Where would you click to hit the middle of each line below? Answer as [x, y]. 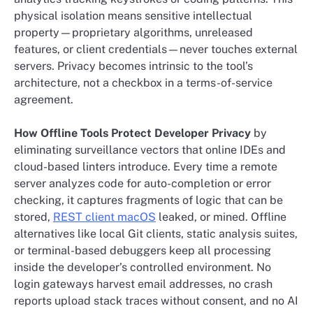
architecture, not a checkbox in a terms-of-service [143, 83]
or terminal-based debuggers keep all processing [143, 251]
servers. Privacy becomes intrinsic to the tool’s [133, 66]
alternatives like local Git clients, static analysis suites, [156, 234]
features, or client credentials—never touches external [156, 50]
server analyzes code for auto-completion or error [143, 184]
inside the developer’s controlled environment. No [143, 268]
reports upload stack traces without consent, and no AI [156, 301]
